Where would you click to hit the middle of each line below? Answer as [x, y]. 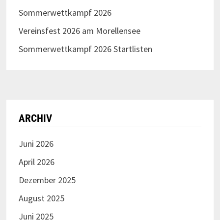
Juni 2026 [36, 144]
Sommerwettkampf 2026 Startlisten [85, 49]
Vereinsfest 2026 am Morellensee [79, 31]
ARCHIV [35, 119]
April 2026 [36, 162]
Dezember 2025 [47, 180]
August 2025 [41, 198]
